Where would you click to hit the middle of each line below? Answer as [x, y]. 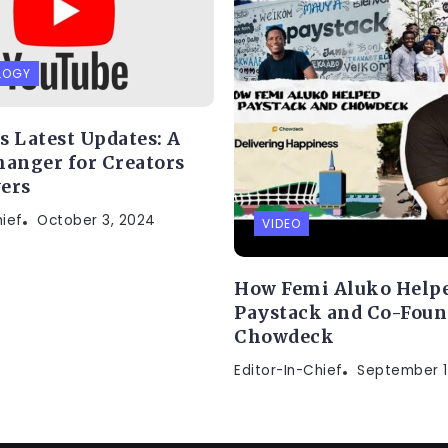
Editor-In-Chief [288, 370]
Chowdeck [284, 336]
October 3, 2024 [96, 220]
